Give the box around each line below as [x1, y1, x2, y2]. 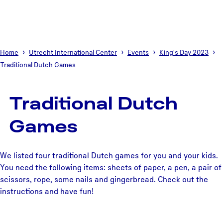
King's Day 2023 [159, 48, 209, 56]
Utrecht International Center [29, 48, 117, 56]
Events [127, 48, 149, 56]
